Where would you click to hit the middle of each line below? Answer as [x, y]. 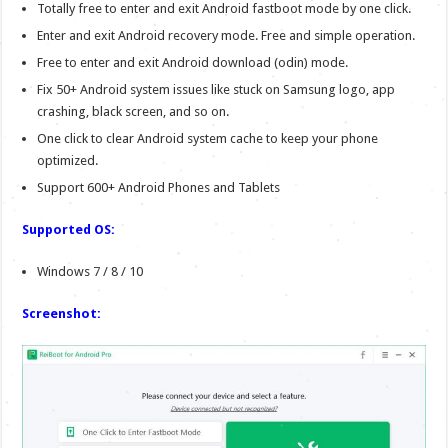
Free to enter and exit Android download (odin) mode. [193, 62]
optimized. [68, 160]
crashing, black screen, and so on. [133, 111]
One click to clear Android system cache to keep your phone [208, 138]
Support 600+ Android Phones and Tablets [159, 187]
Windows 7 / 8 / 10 [90, 271]
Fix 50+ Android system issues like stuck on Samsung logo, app [216, 89]
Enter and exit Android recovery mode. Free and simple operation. [226, 35]
